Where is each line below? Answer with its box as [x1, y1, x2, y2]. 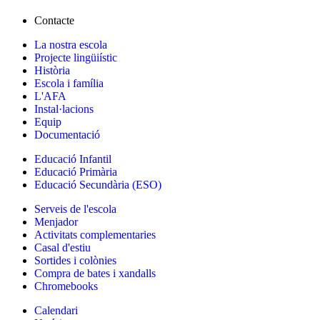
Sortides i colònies [34, 254, 116, 266]
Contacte [34, 14, 74, 26]
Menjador [34, 215, 78, 228]
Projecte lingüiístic [34, 51, 117, 64]
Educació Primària [34, 165, 117, 178]
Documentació [34, 128, 100, 141]
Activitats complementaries [34, 228, 156, 241]
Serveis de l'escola [34, 202, 116, 215]
